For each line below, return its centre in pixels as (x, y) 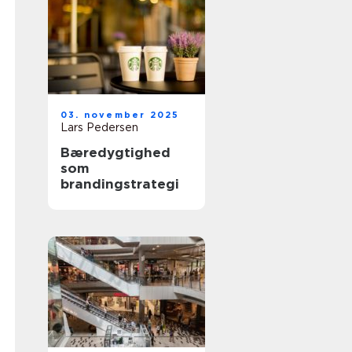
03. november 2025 (120, 115)
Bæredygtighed (115, 152)
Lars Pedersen (99, 127)
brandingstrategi (120, 184)
